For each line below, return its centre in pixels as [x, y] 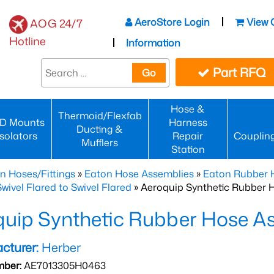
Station [188, 149]
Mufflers [100, 143]
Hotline [28, 41]
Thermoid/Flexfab [100, 116]
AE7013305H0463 [64, 265]
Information [154, 43]
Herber [60, 247]
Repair [188, 136]
